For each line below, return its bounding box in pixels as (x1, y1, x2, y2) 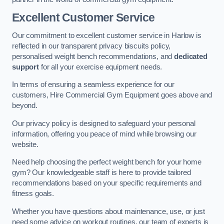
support (12, 62, 39, 71)
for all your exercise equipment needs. (38, 62, 162, 71)
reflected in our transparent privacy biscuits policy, (12, 41, 171, 50)
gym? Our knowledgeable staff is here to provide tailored (12, 168, 191, 177)
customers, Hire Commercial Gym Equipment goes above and (12, 91, 212, 99)
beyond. (12, 101, 37, 110)
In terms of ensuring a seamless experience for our (12, 80, 174, 89)
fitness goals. (12, 189, 54, 198)
